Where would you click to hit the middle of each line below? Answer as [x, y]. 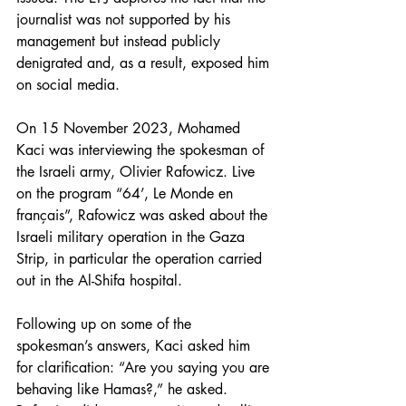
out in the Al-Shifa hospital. [99, 280]
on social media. [70, 84]
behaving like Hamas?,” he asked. [124, 389]
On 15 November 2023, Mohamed [130, 128]
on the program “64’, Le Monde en [127, 193]
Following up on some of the [106, 324]
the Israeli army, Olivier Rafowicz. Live [138, 171]
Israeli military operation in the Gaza [133, 237]
